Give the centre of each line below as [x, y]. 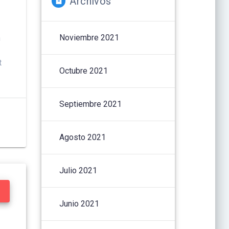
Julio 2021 [78, 170]
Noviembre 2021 [89, 37]
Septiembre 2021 [91, 104]
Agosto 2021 [83, 137]
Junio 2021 [79, 203]
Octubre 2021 [84, 71]
